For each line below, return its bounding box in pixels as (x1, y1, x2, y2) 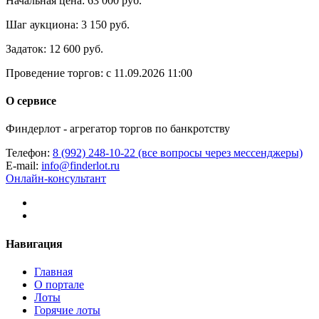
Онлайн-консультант (6, 172, 106, 185)
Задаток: (6, 42, 46, 55)
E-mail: (6, 159, 41, 172)
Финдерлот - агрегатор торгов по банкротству (6, 122, 230, 135)
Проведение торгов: (6, 66, 103, 79)
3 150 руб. (81, 18, 130, 31)
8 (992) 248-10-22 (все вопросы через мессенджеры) (53, 147, 303, 159)
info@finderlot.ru (41, 159, 120, 172)
